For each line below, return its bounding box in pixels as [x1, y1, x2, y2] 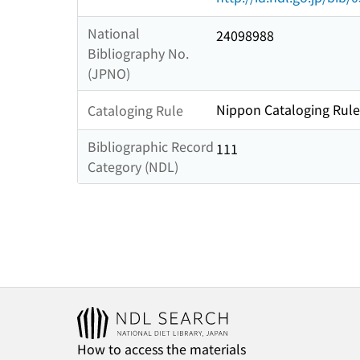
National [88, 23, 140, 43]
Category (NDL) [88, 157, 178, 177]
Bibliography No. [88, 43, 189, 63]
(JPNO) [88, 63, 130, 84]
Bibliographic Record [88, 137, 214, 157]
